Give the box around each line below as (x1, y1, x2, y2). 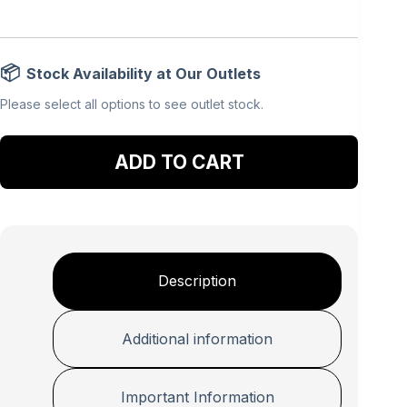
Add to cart (114, 143, 244, 176)
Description (158, 272, 237, 291)
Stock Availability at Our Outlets (26, 65, 261, 84)
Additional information (122, 330, 273, 349)
